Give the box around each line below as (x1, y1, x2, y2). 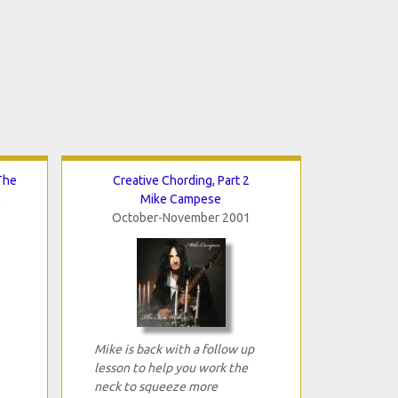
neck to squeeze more (93, 378, 218, 394)
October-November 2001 (111, 210, 251, 225)
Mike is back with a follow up (93, 341, 254, 356)
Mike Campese (140, 191, 221, 206)
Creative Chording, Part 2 (112, 172, 250, 187)
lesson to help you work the (93, 360, 248, 375)
